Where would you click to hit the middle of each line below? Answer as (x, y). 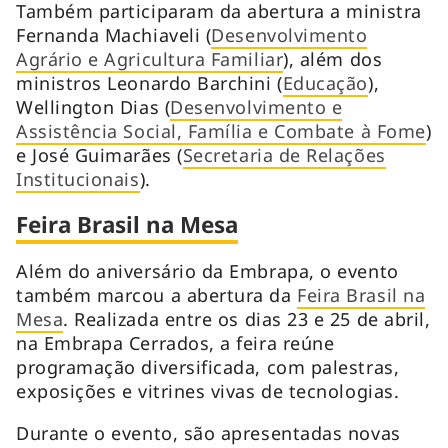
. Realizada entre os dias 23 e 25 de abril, (247, 318)
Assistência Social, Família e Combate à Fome (221, 130)
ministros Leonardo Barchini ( (149, 82)
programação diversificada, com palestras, (208, 366)
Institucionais (78, 178)
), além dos (333, 58)
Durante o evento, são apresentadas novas (208, 432)
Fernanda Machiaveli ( (114, 34)
